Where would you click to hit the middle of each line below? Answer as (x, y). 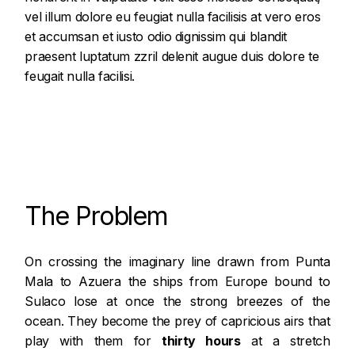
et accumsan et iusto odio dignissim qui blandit (156, 36)
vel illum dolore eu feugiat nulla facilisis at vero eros (173, 17)
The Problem (97, 216)
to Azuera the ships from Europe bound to (191, 281)
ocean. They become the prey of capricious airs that (177, 321)
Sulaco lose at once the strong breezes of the (177, 301)
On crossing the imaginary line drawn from (160, 261)
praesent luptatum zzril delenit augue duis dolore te (172, 56)
